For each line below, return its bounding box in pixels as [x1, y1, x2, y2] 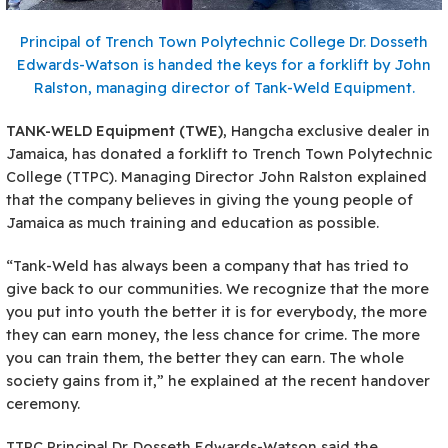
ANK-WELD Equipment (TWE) [15, 120, 223, 140]
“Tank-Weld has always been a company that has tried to [6, 255, 409, 275]
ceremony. [6, 393, 80, 413]
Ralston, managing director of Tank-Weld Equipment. [33, 77, 415, 97]
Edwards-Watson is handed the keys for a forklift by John [17, 54, 431, 74]
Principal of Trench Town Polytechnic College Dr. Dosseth [20, 31, 428, 51]
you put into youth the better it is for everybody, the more [6, 301, 427, 321]
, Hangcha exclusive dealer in [223, 120, 430, 140]
